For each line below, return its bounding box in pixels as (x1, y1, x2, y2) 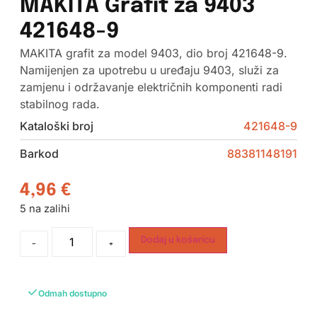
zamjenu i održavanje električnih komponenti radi (19, 80, 282, 95)
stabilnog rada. (19, 97, 100, 112)
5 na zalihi (19, 202, 70, 216)
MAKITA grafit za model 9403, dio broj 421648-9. (19, 46, 287, 61)
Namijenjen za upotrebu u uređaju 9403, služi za (19, 63, 279, 78)
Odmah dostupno (38, 287, 107, 299)
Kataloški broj (19, 119, 93, 134)
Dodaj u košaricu (141, 235, 215, 245)
